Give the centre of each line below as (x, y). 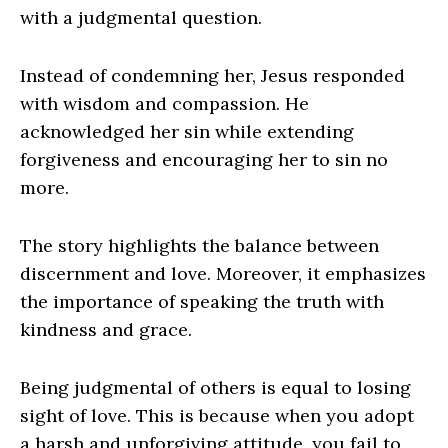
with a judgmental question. (141, 17)
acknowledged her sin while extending (187, 131)
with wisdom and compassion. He (164, 103)
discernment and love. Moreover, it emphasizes (223, 273)
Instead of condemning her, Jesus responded (212, 75)
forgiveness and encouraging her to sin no (204, 159)
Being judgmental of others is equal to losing (215, 387)
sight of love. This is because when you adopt (217, 415)
